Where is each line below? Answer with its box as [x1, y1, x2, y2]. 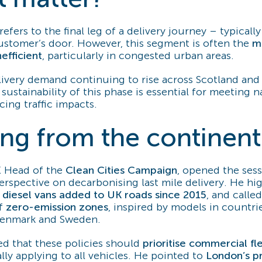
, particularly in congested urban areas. [42, 49, 234, 63]
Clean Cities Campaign [65, 164, 177, 177]
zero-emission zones [6, 201, 108, 214]
